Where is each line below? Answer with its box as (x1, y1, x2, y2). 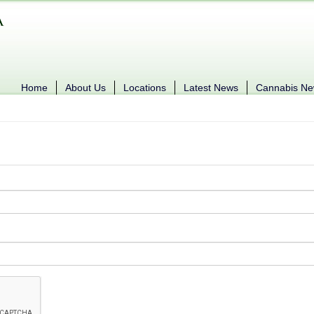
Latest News (184, 82, 238, 93)
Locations (123, 82, 166, 93)
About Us (65, 82, 106, 93)
